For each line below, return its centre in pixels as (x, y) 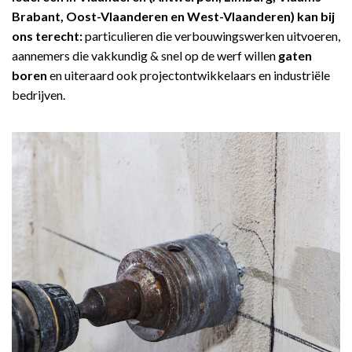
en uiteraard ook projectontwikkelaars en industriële (189, 75)
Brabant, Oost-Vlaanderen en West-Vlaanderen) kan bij (173, 16)
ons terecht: (47, 35)
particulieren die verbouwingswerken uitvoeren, (211, 35)
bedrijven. (38, 94)
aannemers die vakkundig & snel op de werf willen (145, 55)
